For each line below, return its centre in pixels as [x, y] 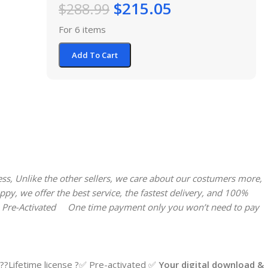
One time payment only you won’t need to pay [157, 207]
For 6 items [82, 29]
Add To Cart [95, 55]
